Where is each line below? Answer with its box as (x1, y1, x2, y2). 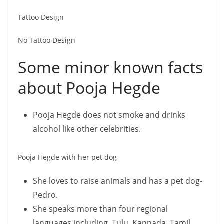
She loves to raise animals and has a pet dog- (33, 175, 202, 186)
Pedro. (33, 189, 58, 200)
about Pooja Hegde (18, 77, 160, 98)
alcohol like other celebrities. (33, 123, 141, 134)
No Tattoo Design (18, 35, 75, 45)
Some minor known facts (18, 56, 203, 78)
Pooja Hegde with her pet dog (18, 152, 117, 162)
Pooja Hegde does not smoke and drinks (33, 109, 185, 120)
